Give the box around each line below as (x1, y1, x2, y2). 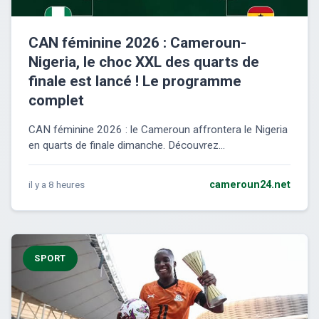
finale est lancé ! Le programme (28, 73, 241, 90)
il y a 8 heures (28, 179, 85, 191)
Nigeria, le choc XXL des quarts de (28, 53, 259, 71)
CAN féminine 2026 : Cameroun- (28, 34, 246, 52)
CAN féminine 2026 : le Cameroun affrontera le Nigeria (28, 123, 288, 137)
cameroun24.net (209, 179, 291, 192)
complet (28, 92, 84, 110)
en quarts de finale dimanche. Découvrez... (28, 139, 225, 152)
